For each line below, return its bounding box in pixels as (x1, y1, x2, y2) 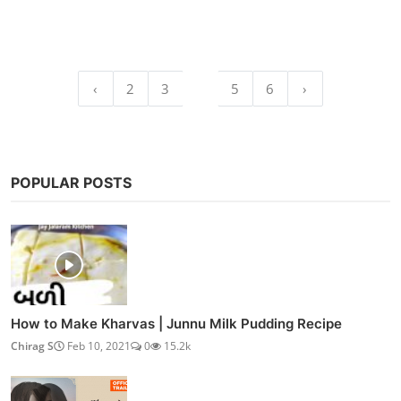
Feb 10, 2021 (64, 337, 131, 354)
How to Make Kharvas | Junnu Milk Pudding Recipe (11, 314, 342, 332)
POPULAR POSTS (11, 173, 132, 192)
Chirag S (11, 337, 54, 354)
